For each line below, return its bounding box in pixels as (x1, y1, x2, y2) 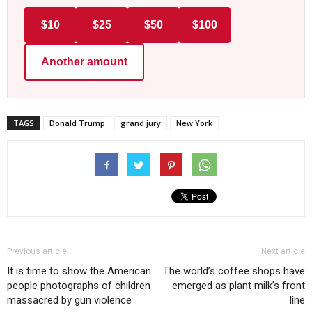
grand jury (120, 118, 161, 129)
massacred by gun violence (7, 294, 132, 307)
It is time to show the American (7, 265, 151, 278)
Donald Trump (49, 118, 105, 129)
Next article (261, 247, 305, 257)
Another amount (41, 56, 127, 68)
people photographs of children (7, 279, 150, 292)
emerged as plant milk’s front (172, 279, 305, 292)
